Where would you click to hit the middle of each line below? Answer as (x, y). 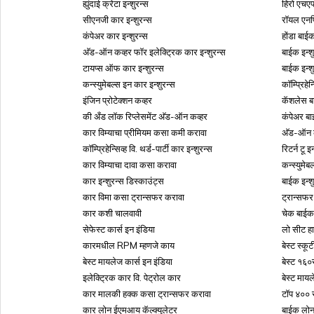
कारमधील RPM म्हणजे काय (129, 245)
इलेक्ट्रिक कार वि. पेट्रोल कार (132, 278)
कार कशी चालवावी (112, 213)
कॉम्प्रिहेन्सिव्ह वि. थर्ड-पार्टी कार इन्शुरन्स (148, 149)
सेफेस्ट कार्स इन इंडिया (119, 229)
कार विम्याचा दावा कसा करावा (130, 165)
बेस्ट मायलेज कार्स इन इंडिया (128, 261)
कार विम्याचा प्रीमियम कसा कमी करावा (145, 132)
